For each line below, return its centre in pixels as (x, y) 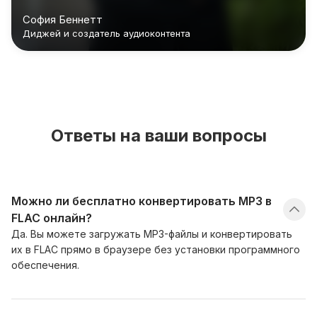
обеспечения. (45, 265)
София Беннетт (63, 19)
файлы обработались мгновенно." (113, 8)
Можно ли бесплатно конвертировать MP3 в (142, 201)
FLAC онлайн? (52, 218)
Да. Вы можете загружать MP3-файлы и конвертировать (152, 234)
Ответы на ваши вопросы (158, 135)
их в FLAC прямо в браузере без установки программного (156, 249)
